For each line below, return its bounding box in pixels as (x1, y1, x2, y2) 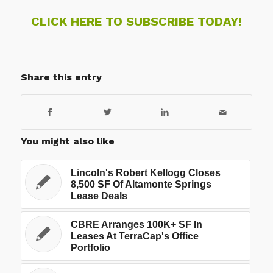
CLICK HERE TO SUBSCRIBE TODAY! (30, 13, 242, 29)
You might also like (20, 135, 115, 147)
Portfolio (70, 242, 110, 253)
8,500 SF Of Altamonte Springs (70, 179, 211, 190)
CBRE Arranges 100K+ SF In (70, 219, 202, 230)
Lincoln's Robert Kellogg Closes (70, 167, 221, 178)
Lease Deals (70, 190, 127, 201)
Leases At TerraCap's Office (70, 230, 199, 241)
